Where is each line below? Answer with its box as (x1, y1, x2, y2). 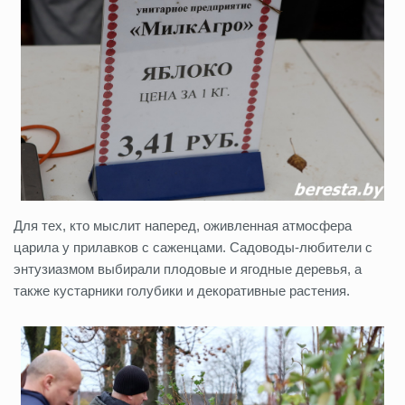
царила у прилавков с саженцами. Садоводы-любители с (14, 239, 372, 255)
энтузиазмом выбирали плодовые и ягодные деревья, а (14, 260, 362, 277)
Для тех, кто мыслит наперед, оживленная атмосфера (14, 217, 352, 233)
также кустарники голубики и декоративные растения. (14, 282, 350, 298)
